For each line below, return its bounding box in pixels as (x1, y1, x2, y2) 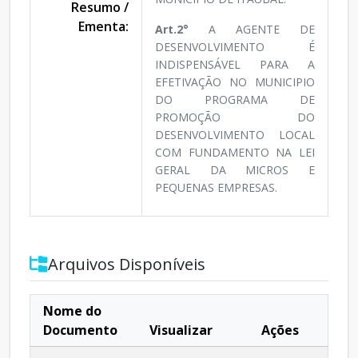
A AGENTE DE (209, 22, 315, 38)
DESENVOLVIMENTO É (155, 39, 315, 55)
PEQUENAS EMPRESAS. (155, 180, 280, 196)
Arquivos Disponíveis (48, 253, 205, 276)
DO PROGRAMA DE (155, 92, 315, 108)
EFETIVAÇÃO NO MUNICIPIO (155, 74, 315, 90)
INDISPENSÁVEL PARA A (155, 57, 315, 73)
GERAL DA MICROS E (155, 162, 315, 178)
